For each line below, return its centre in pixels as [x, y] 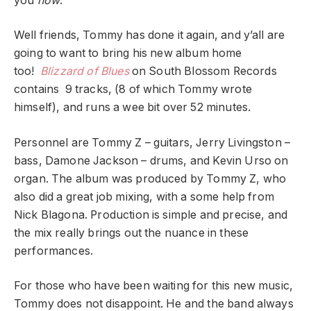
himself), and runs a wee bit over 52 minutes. [133, 108]
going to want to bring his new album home [128, 53]
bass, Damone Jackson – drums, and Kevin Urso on [151, 160]
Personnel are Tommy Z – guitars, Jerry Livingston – [152, 142]
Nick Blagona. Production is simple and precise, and [151, 215]
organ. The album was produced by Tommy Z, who [150, 178]
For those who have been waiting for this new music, [154, 286]
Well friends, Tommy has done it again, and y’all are [150, 35]
